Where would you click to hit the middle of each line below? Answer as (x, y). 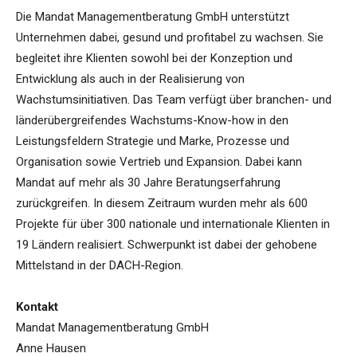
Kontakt (37, 307)
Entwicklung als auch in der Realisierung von (130, 79)
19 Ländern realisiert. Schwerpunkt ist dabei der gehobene (167, 245)
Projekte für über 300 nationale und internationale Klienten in (173, 224)
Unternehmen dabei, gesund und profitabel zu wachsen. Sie (170, 38)
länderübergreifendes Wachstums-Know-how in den (152, 121)
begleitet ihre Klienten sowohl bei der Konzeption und (154, 59)
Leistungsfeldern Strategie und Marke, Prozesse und (153, 141)
